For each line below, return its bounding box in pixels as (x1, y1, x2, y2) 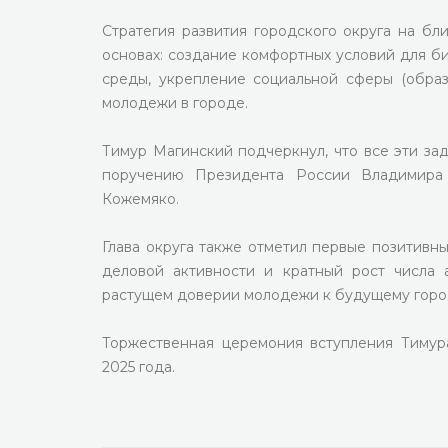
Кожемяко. (102, 190, 179, 208)
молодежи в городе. (102, 94, 248, 112)
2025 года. (102, 358, 175, 376)
